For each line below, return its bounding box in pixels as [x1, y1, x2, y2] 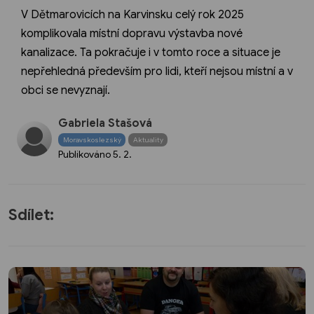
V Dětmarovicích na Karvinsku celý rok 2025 [21, 8, 244, 22]
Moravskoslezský [62, 135, 121, 144]
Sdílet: [8, 205, 54, 224]
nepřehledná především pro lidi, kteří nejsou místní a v [21, 64, 293, 79]
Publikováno [58, 148, 113, 161]
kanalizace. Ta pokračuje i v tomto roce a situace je [21, 46, 280, 60]
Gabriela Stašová [58, 116, 152, 131]
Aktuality [132, 135, 163, 144]
